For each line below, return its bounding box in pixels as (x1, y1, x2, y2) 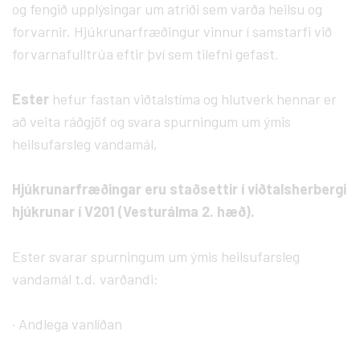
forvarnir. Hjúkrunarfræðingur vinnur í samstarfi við (12, 22, 332, 40)
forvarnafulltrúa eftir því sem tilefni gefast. (12, 44, 279, 63)
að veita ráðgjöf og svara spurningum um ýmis (12, 112, 291, 130)
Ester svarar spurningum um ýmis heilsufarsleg (12, 247, 300, 265)
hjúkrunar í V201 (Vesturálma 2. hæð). (12, 202, 255, 220)
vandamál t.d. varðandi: (12, 269, 158, 288)
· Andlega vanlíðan (12, 314, 122, 333)
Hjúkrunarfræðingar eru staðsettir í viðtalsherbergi (12, 179, 346, 198)
